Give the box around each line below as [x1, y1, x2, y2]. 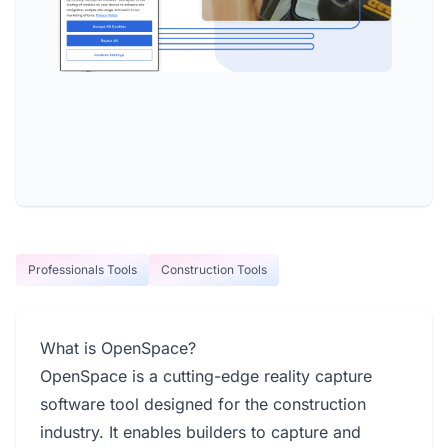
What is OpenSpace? [40, 338, 196, 358]
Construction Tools [161, 262, 267, 277]
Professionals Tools [28, 262, 137, 277]
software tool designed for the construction [40, 394, 366, 414]
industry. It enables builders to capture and [40, 422, 361, 442]
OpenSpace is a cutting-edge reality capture [40, 366, 372, 386]
